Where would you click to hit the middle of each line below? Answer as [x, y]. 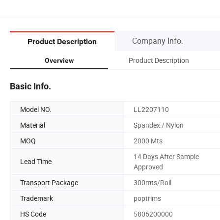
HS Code [33, 214]
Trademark [37, 198]
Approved [148, 166]
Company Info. [158, 41]
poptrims [147, 198]
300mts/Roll [152, 182]
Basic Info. [30, 86]
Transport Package [49, 182]
